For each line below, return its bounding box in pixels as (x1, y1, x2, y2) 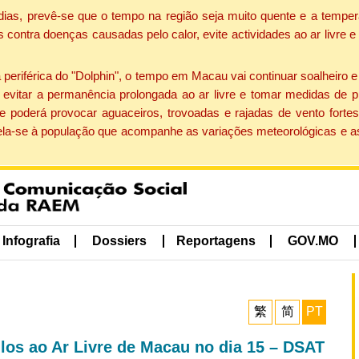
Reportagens (175, 234, 256, 248)
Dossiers (92, 234, 147, 248)
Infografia (2, 234, 60, 248)
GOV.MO (288, 234, 339, 248)
